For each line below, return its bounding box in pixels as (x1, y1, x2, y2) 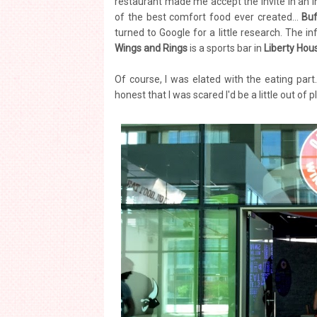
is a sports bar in (188, 42, 264, 54)
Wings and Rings (115, 42, 188, 54)
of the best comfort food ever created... (115, 11, 302, 23)
